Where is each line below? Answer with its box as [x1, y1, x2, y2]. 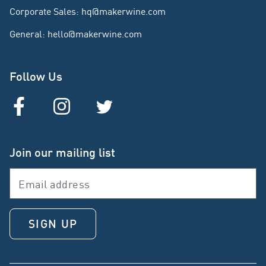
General [9, 26, 42, 41]
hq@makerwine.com [81, 4, 166, 18]
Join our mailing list [9, 143, 115, 160]
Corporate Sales [9, 4, 76, 18]
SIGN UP [28, 215, 78, 232]
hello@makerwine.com [47, 26, 142, 41]
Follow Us [9, 67, 62, 84]
